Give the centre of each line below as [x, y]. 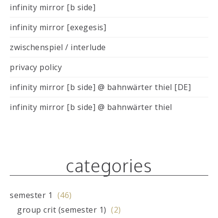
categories [109, 165]
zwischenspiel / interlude [58, 47]
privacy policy [36, 67]
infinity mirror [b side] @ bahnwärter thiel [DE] [100, 87]
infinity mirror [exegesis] [58, 27]
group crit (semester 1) [62, 210]
